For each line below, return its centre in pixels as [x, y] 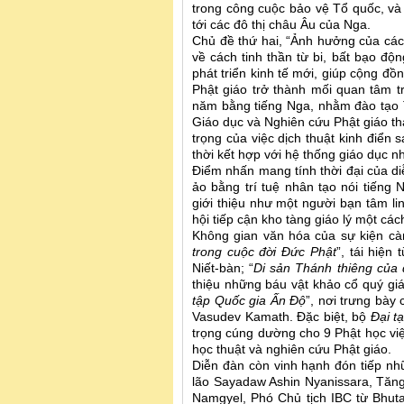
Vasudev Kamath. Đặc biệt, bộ [281, 317]
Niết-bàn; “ [223, 269]
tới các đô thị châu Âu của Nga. [281, 25]
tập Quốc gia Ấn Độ [249, 301]
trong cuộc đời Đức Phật [264, 252]
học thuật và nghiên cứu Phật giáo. [292, 350]
